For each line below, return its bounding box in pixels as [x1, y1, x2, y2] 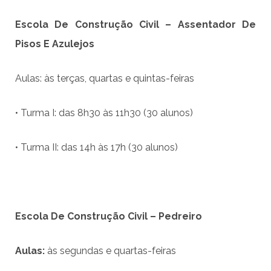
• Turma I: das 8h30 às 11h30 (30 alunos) [15, 107, 193, 119]
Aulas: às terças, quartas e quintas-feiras [15, 73, 194, 85]
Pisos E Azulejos [15, 38, 94, 50]
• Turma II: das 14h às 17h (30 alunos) [15, 142, 178, 154]
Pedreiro [156, 211, 202, 223]
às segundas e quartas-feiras [47, 245, 176, 257]
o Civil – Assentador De [126, 19, 256, 31]
